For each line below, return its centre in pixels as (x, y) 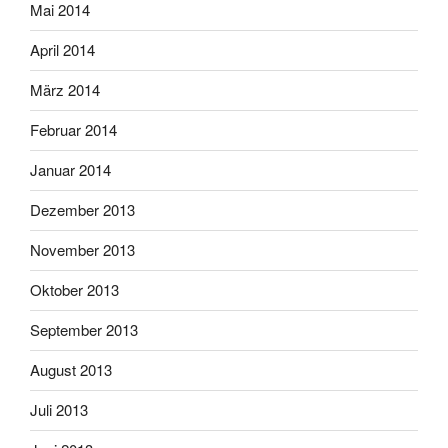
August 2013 (71, 370)
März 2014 (65, 90)
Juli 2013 (59, 410)
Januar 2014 (70, 170)
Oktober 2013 (74, 290)
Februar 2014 (73, 130)
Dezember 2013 (82, 210)
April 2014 (62, 50)
